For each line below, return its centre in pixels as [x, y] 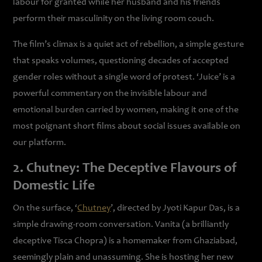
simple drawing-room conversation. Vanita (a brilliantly [121, 225]
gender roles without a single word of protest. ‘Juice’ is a [124, 77]
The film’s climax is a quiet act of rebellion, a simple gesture [129, 44]
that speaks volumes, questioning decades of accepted [121, 61]
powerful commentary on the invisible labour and [110, 94]
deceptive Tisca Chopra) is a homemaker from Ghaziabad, [125, 241]
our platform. [40, 143]
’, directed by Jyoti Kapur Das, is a [175, 208]
